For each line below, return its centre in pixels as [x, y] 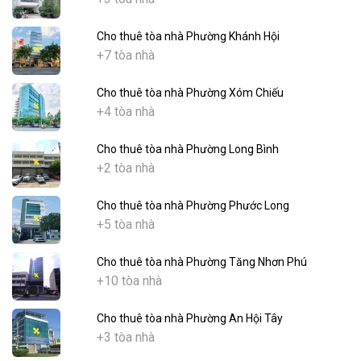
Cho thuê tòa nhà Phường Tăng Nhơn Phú [201, 261]
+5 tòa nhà [125, 224]
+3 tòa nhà [125, 337]
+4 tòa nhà [125, 111]
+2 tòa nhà [125, 168]
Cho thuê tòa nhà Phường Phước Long [193, 205]
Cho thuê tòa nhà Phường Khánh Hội [188, 36]
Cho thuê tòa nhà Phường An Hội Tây [189, 318]
